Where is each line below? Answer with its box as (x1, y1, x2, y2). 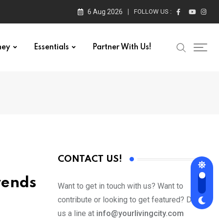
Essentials (34, 44, 69, 51)
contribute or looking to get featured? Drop (58, 195, 203, 205)
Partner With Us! (92, 44, 152, 51)
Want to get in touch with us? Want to (58, 181, 183, 191)
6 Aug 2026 (88, 8, 123, 16)
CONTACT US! (58, 154, 122, 164)
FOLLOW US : (134, 8, 172, 15)
